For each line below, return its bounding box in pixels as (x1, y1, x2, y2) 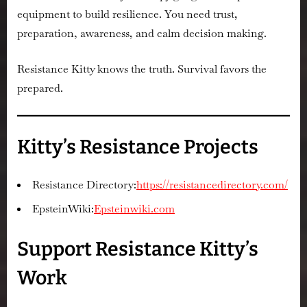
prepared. (17, 80, 63, 95)
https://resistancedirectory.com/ (136, 177, 288, 193)
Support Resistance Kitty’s (17, 236, 258, 261)
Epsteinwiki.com (94, 201, 175, 216)
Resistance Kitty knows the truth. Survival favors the (17, 61, 267, 76)
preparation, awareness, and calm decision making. (17, 25, 267, 40)
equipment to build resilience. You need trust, (17, 6, 238, 21)
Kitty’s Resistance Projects (17, 134, 258, 159)
